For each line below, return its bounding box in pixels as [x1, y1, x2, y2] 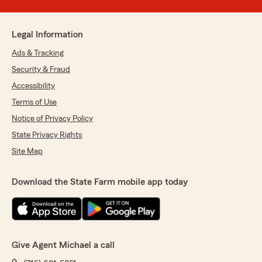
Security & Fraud [12, 65, 70, 74]
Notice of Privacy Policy [12, 115, 93, 123]
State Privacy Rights [12, 131, 82, 140]
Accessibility [12, 82, 55, 91]
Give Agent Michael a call [12, 240, 115, 250]
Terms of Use [12, 98, 57, 107]
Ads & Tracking [12, 49, 64, 58]
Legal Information [12, 30, 83, 40]
